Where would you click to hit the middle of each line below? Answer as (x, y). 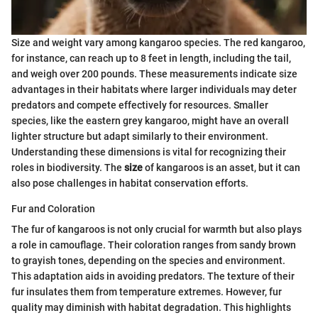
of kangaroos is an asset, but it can (221, 168)
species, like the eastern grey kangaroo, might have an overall (150, 121)
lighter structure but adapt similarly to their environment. (140, 137)
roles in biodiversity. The (68, 168)
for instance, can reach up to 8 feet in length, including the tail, (151, 59)
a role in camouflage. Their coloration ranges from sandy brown (154, 245)
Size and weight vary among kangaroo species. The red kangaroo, (158, 43)
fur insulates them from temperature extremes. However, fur (147, 292)
